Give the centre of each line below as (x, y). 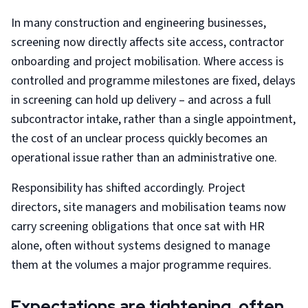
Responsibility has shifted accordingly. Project (128, 188)
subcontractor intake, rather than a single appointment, (153, 119)
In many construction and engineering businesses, (139, 23)
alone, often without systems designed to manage (141, 246)
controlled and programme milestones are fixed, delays (153, 81)
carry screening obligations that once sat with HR (138, 227)
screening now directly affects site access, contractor (147, 42)
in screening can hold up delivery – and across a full (141, 100)
